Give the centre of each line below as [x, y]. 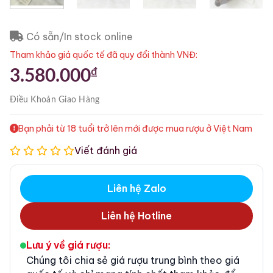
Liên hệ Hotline [136, 215]
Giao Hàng [79, 100]
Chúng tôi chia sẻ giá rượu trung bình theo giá [133, 260]
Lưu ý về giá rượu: [68, 245]
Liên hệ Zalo [136, 188]
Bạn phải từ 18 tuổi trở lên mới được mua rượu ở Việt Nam [135, 128]
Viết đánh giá [106, 150]
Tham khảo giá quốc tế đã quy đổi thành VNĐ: [104, 55]
